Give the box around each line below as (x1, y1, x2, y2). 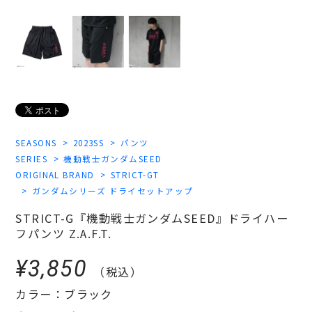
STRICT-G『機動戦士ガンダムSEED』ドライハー (15, 209, 289, 226)
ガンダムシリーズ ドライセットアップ (31, 184, 194, 196)
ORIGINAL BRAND (15, 168, 95, 180)
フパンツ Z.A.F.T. (15, 224, 112, 242)
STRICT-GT (110, 168, 159, 180)
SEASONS (15, 136, 57, 148)
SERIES (15, 152, 48, 164)
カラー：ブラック (15, 286, 113, 303)
